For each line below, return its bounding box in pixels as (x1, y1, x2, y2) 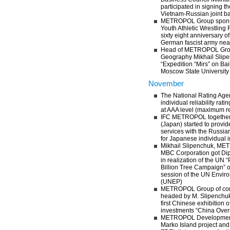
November (148, 79, 184, 88)
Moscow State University (161, 68, 229, 75)
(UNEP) (161, 178, 182, 185)
